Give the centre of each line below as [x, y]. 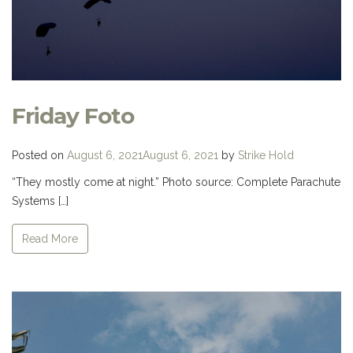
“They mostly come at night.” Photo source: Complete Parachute [176, 182]
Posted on [39, 155]
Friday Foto [73, 115]
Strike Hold [266, 155]
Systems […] [40, 201]
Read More [50, 239]
